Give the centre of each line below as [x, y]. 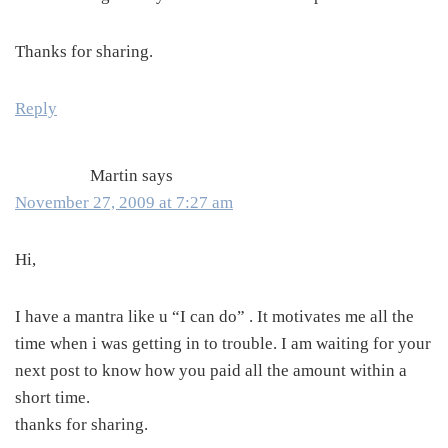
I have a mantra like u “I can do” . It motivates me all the [214, 317]
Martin [114, 176]
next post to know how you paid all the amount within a [211, 371]
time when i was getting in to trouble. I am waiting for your [223, 344]
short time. [52, 398]
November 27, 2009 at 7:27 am [124, 203]
